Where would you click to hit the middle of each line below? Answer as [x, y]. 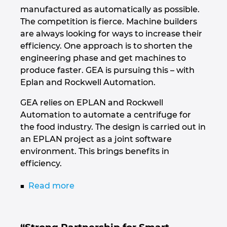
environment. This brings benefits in [95, 151]
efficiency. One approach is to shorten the [106, 46]
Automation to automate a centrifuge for [106, 115]
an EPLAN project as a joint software [96, 139]
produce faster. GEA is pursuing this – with [107, 70]
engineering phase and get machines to [103, 58]
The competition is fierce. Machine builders [109, 21]
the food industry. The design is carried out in [113, 127]
